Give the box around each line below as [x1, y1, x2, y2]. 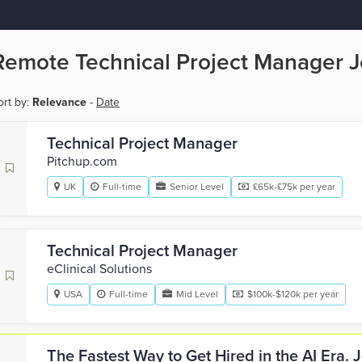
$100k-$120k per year [247, 288, 339, 300]
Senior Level [170, 181, 224, 192]
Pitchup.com [47, 154, 117, 170]
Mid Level [176, 288, 218, 300]
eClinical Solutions [47, 261, 152, 277]
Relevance [32, 95, 86, 109]
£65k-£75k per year [253, 181, 335, 192]
